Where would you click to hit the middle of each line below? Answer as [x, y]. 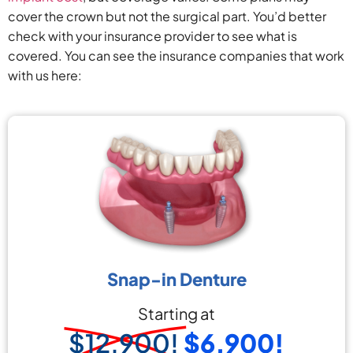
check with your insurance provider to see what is [152, 35]
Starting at [176, 314]
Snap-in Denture [176, 279]
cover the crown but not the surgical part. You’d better [167, 16]
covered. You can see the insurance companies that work [176, 55]
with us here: [45, 75]
